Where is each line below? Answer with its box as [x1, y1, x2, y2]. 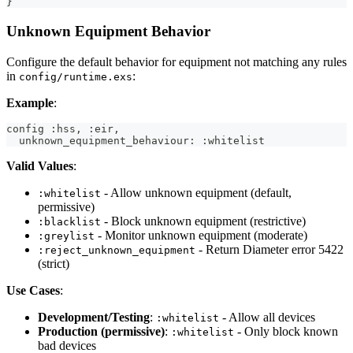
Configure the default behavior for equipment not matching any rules [6, 54, 347, 69]
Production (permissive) [38, 324, 165, 338]
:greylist [38, 229, 95, 242]
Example [6, 95, 54, 110]
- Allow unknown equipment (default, [101, 185, 292, 199]
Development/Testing [38, 310, 150, 324]
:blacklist [38, 215, 101, 228]
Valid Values [6, 158, 73, 173]
